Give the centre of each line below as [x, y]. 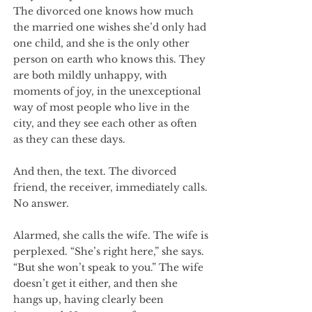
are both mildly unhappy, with [90, 75]
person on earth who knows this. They [109, 59]
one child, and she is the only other [101, 43]
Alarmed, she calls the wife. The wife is [111, 235]
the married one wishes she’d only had [110, 27]
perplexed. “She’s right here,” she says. [109, 251]
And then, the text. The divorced [95, 171]
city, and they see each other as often [105, 123]
